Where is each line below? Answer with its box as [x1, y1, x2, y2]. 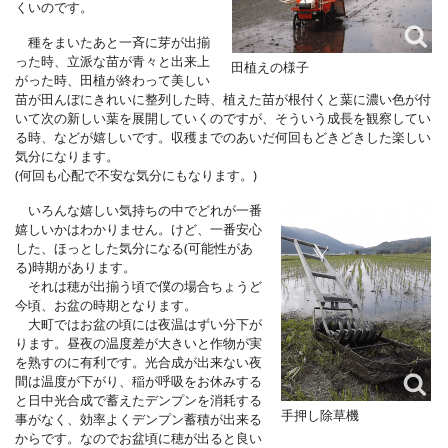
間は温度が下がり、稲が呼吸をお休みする [15, 371, 262, 390]
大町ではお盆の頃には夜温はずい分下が [15, 314, 262, 333]
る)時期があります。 [15, 257, 136, 276]
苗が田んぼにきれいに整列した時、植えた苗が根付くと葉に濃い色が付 [15, 89, 431, 108]
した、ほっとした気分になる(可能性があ [15, 238, 253, 257]
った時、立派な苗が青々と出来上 [15, 51, 210, 70]
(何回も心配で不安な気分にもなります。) [15, 165, 257, 184]
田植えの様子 [231, 57, 309, 76]
